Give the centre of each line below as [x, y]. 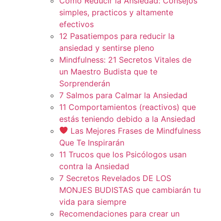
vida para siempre [93, 202]
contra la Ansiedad [94, 166]
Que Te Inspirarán [92, 142]
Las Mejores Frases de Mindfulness [135, 130]
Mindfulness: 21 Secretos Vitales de [125, 59]
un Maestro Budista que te [108, 71]
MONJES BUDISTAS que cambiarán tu [130, 190]
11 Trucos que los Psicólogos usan [123, 154]
